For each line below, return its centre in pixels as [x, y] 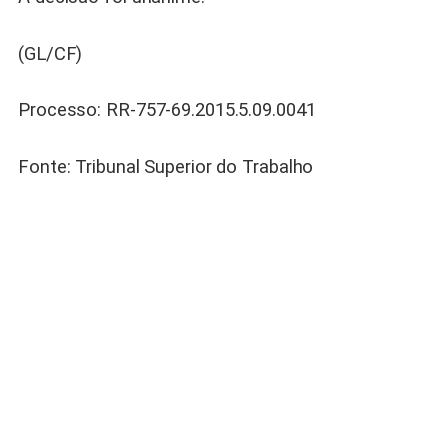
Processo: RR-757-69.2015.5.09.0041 [167, 110]
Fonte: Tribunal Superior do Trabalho [166, 166]
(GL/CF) [50, 53]
